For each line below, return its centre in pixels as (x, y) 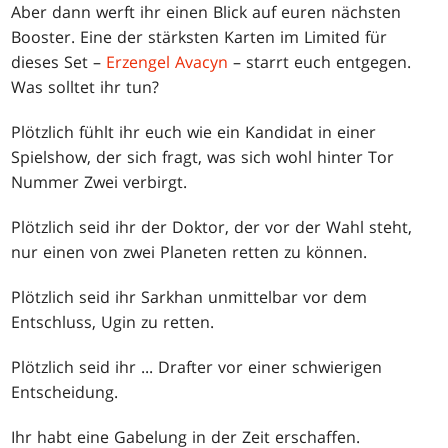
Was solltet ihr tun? (85, 87)
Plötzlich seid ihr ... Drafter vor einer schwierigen (197, 367)
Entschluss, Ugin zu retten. (113, 322)
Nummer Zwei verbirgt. (99, 182)
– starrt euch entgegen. (320, 62)
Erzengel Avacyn (167, 62)
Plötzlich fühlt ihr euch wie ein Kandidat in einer (194, 132)
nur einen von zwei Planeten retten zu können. (189, 252)
